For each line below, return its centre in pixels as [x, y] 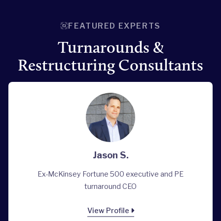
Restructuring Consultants [110, 65]
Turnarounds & [110, 47]
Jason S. [110, 155]
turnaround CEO [110, 187]
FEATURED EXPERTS [114, 26]
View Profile [109, 211]
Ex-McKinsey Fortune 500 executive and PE [110, 174]
